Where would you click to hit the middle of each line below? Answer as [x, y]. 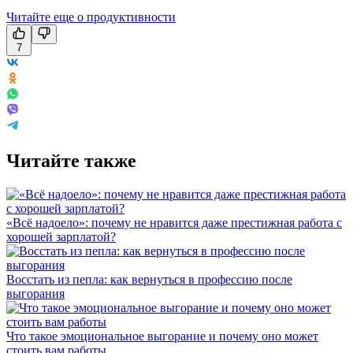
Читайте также [71, 160]
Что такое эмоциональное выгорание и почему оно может [162, 336]
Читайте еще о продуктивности [91, 17]
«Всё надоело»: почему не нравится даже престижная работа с [174, 222]
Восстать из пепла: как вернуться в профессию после [149, 279]
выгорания [35, 293]
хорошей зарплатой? [61, 236]
